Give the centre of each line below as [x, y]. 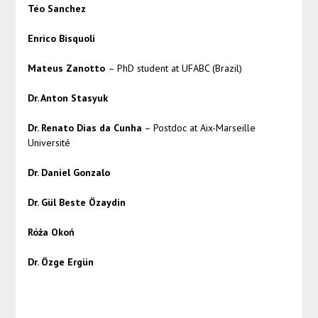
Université [49, 143]
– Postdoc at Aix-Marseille [198, 128]
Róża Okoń [51, 232]
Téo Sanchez [56, 9]
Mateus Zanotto [67, 68]
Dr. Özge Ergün [62, 262]
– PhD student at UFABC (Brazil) [175, 68]
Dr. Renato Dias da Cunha [84, 128]
